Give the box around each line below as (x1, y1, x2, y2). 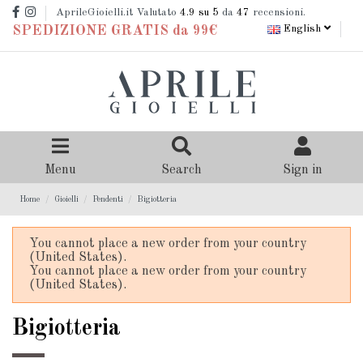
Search (160, 164, 202, 177)
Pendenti (92, 194, 123, 203)
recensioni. (250, 7, 305, 19)
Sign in (282, 164, 322, 177)
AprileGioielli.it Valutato (56, 7, 180, 19)
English (280, 23, 324, 35)
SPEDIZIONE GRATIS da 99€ (12, 23, 217, 39)
